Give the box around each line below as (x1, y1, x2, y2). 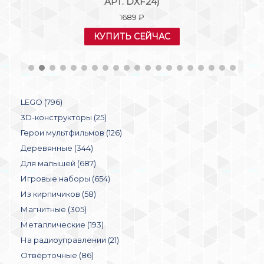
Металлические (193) (21, 214, 104, 225)
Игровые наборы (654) (21, 169, 110, 179)
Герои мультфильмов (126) (21, 123, 122, 133)
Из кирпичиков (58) (21, 184, 96, 194)
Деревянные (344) (21, 138, 93, 148)
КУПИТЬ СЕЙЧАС (104, 13, 181, 24)
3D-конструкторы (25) (21, 107, 107, 117)
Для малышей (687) (21, 153, 96, 163)
